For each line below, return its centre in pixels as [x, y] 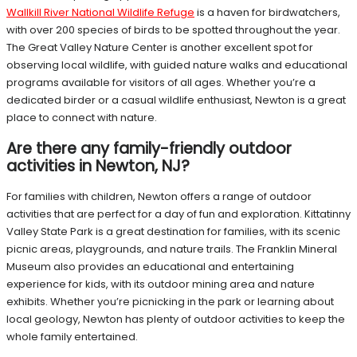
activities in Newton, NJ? [98, 166]
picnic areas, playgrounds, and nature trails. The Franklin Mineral [172, 249]
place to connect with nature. [82, 118]
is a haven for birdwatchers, [269, 13]
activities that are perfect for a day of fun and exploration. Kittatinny [178, 214]
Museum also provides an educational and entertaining [150, 266]
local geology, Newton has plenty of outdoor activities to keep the [176, 319]
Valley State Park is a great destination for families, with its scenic [173, 231]
